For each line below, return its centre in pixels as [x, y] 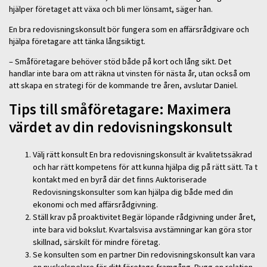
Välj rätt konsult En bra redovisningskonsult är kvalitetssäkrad [142, 155]
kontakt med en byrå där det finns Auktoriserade [120, 180]
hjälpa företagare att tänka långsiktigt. [77, 41]
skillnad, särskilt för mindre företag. [97, 242]
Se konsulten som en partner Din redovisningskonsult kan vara [144, 255]
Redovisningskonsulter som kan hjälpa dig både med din [133, 192]
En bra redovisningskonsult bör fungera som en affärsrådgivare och [129, 30]
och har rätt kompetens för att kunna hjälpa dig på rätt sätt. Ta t [145, 167]
